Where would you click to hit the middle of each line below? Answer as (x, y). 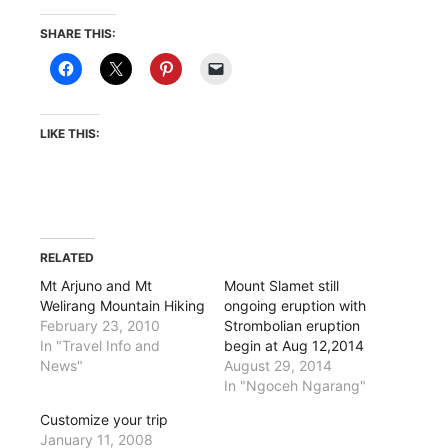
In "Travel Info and (100, 345)
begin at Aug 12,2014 (294, 345)
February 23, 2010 (100, 325)
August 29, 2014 (278, 365)
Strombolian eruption (292, 325)
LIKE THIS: (70, 133)
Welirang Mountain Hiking (122, 305)
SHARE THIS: (78, 33)
